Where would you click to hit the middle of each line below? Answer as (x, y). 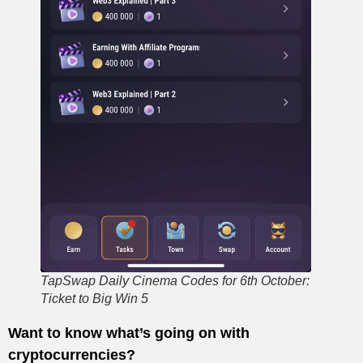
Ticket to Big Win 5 (94, 298)
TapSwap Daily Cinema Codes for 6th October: (175, 280)
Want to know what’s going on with (129, 333)
